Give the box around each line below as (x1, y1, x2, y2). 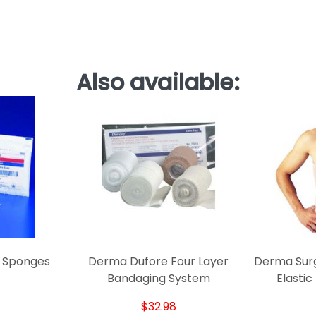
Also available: (76, 66, 240, 98)
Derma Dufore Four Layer (88, 253, 229, 270)
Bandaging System (107, 270, 210, 287)
